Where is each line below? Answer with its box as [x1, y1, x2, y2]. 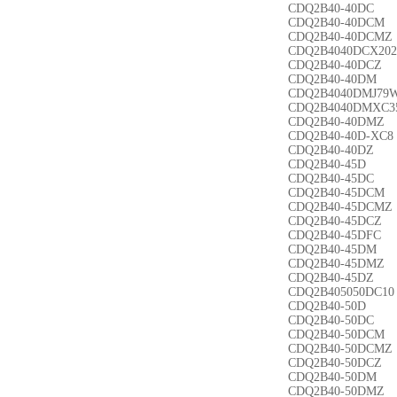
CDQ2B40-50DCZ [288, 356, 382, 370]
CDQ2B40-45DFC [288, 229, 381, 242]
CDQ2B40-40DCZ [288, 58, 382, 72]
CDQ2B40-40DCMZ [288, 30, 393, 43]
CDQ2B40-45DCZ [288, 214, 382, 228]
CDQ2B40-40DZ [288, 144, 374, 157]
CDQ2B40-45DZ [288, 271, 374, 284]
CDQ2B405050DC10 [288, 285, 394, 299]
